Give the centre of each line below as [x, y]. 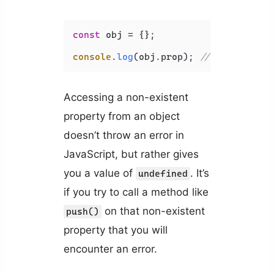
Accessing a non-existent [126, 98]
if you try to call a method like [136, 192]
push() [82, 212]
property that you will [115, 230]
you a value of [99, 173]
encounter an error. [110, 249]
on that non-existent [153, 211]
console [92, 57]
